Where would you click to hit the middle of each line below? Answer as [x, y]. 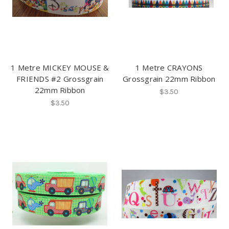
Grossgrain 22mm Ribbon [169, 78]
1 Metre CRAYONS [169, 67]
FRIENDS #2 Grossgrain [60, 78]
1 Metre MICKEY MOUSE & [60, 67]
